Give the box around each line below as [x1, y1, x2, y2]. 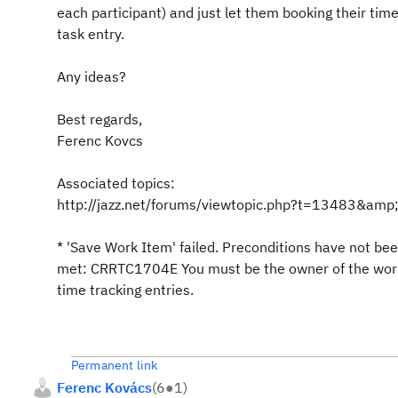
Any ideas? [57, 68, 126, 85]
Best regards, [57, 110, 142, 128]
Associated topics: [57, 174, 175, 192]
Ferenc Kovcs [57, 131, 143, 149]
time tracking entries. [57, 281, 194, 298]
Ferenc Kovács [57, 378, 152, 396]
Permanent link [71, 357, 158, 373]
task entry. [57, 25, 124, 43]
